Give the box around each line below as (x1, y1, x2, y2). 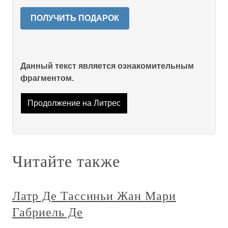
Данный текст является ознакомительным (20, 62, 194, 70)
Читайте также (12, 150, 120, 172)
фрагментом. (20, 74, 74, 82)
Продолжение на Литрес (27, 99, 121, 108)
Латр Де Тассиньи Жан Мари (12, 187, 176, 204)
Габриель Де (12, 204, 83, 220)
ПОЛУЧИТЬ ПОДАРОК (31, 14, 119, 22)
